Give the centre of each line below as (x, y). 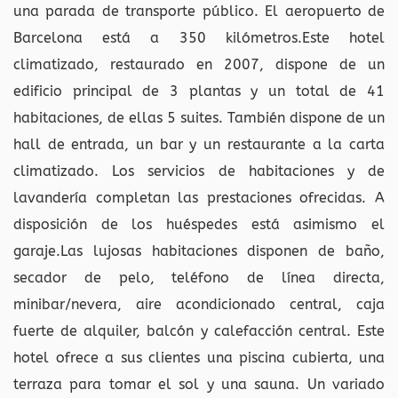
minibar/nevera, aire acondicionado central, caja (199, 304)
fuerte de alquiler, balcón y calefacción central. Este (199, 330)
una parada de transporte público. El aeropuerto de (199, 11)
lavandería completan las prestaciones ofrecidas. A (199, 197)
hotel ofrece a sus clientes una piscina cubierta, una (199, 357)
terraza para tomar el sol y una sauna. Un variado (199, 384)
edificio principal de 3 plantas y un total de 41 (199, 91)
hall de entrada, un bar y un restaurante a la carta (199, 144)
